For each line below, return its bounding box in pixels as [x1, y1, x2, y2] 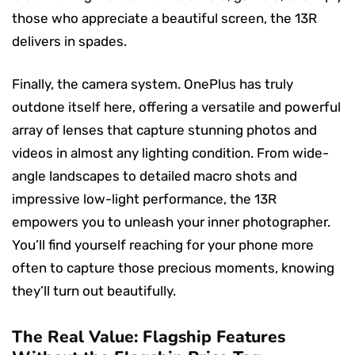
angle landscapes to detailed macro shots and [12, 167, 297, 184]
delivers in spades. [12, 32, 127, 49]
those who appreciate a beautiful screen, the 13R [12, 10, 317, 26]
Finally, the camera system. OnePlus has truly [12, 75, 293, 92]
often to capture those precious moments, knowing [12, 259, 334, 276]
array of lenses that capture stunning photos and [12, 121, 317, 138]
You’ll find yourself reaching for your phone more [12, 236, 314, 253]
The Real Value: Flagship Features [12, 325, 285, 348]
